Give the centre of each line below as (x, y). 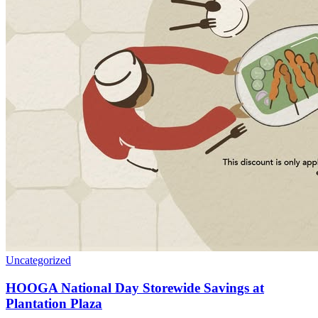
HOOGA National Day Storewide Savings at (135, 287)
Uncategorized (38, 261)
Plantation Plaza (54, 303)
